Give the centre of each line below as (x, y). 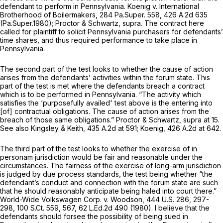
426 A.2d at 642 (193, 128)
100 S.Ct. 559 (38, 208)
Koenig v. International (163, 6)
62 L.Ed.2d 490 (103, 208)
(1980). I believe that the (169, 208)
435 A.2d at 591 (112, 128)
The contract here (174, 23)
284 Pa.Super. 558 (130, 15)
